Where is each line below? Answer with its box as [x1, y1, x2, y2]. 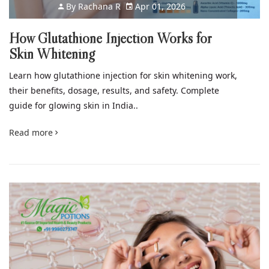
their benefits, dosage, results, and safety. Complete [9, 84, 219, 96]
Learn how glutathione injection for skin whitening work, [9, 69, 237, 81]
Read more [9, 126, 55, 138]
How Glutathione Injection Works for [9, 29, 211, 47]
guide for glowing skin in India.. [9, 99, 138, 111]
